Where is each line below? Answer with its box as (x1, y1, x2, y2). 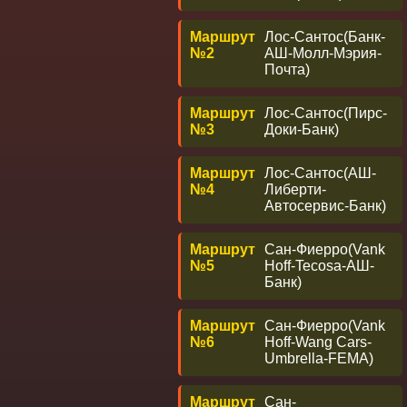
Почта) (264, 62, 310, 77)
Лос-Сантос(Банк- (264, 29, 385, 45)
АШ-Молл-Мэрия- (264, 45, 382, 61)
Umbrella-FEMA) (264, 351, 373, 366)
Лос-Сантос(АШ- (264, 165, 376, 181)
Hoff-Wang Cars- (264, 334, 372, 350)
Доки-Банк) (264, 122, 339, 137)
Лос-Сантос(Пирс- (264, 105, 387, 121)
